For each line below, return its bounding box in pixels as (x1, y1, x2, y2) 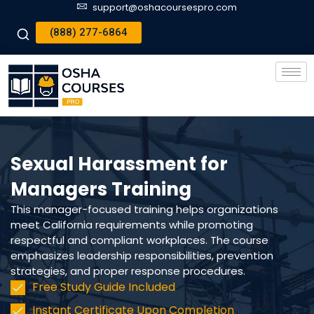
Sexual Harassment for (11, 151, 228, 177)
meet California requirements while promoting (11, 217, 253, 232)
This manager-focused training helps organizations (11, 202, 278, 217)
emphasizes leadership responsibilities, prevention (11, 248, 273, 263)
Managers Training (11, 177, 191, 202)
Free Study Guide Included (32, 279, 176, 295)
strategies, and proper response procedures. (11, 264, 245, 278)
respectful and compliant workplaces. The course (11, 233, 268, 247)
